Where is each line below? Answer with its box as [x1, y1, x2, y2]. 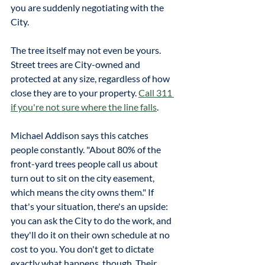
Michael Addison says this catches [11, 130, 150, 141]
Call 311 [138, 87, 174, 98]
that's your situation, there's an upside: [11, 201, 170, 212]
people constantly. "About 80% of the [11, 144, 163, 155]
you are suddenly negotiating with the [11, 2, 166, 13]
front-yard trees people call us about [11, 158, 160, 169]
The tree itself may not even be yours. [11, 44, 163, 56]
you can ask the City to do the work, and [11, 215, 173, 226]
